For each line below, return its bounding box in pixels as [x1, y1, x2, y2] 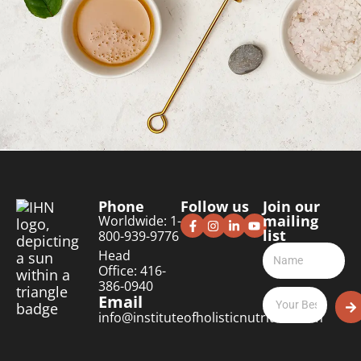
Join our [263, 197, 320, 216]
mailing [263, 211, 318, 230]
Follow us [180, 197, 249, 216]
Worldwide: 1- [98, 212, 181, 230]
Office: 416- [98, 262, 166, 280]
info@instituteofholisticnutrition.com [98, 309, 323, 326]
